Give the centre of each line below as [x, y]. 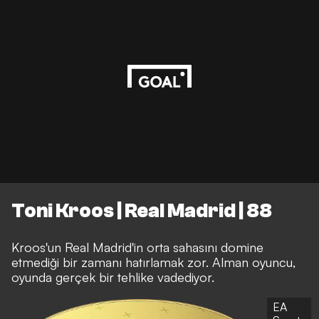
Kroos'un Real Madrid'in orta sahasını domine [137, 247]
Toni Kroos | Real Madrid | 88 [142, 211]
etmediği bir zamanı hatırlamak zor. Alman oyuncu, [153, 262]
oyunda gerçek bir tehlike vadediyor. [113, 277]
